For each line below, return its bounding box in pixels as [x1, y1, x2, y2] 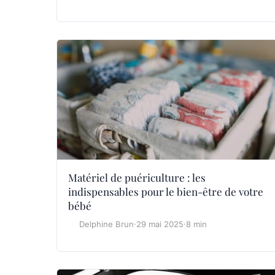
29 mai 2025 [136, 219, 184, 230]
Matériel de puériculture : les [68, 171, 206, 185]
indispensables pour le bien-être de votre [68, 185, 263, 199]
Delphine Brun [79, 219, 134, 230]
